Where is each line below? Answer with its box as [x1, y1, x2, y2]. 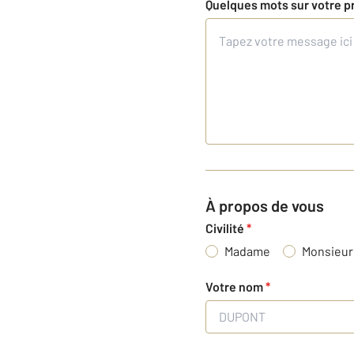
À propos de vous [216, 195, 324, 215]
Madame [224, 243, 270, 258]
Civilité [205, 220, 247, 235]
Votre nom [205, 278, 265, 294]
